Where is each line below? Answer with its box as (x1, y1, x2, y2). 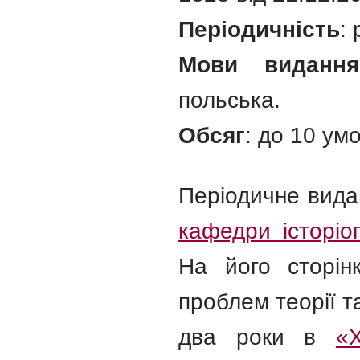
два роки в (178, 325, 336, 350)
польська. (178, 88, 280, 112)
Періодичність (178, 17, 340, 42)
